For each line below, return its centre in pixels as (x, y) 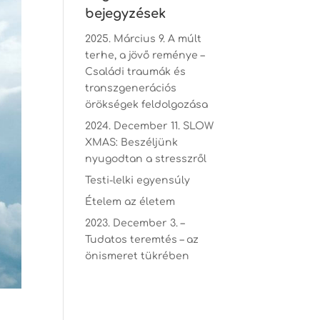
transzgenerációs (131, 88)
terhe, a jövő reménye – (145, 55)
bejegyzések (126, 14)
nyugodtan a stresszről (146, 159)
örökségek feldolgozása (147, 105)
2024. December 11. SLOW (150, 126)
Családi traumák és (136, 72)
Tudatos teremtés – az (142, 240)
